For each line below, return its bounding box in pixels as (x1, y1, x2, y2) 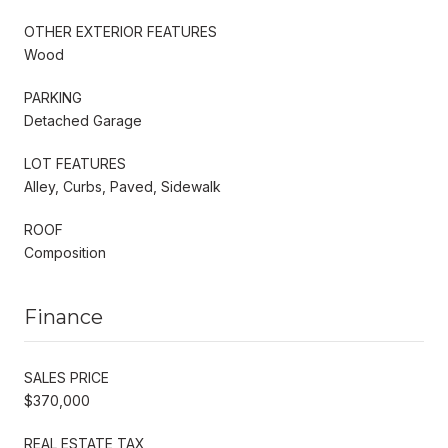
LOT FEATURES (24, 154, 126, 172)
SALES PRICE (24, 368, 109, 386)
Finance (24, 304, 103, 329)
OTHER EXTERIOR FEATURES (24, 22, 217, 40)
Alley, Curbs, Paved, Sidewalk (24, 177, 221, 195)
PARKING (24, 88, 82, 106)
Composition (24, 243, 106, 261)
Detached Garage (24, 111, 142, 129)
